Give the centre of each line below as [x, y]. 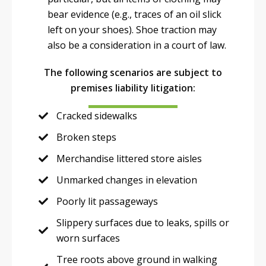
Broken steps [86, 137]
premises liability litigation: [133, 88]
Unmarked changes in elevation [127, 180]
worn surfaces [88, 238]
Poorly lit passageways [107, 201]
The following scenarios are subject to [133, 72]
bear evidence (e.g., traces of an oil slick [134, 14]
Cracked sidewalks [97, 116]
